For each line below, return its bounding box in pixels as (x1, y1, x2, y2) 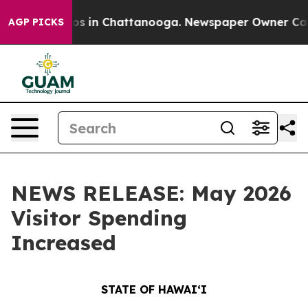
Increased (11, 230, 116, 256)
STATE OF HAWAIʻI (101, 283, 207, 296)
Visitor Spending (11, 205, 187, 231)
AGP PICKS (8, 16, 64, 28)
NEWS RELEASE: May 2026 (11, 180, 291, 206)
